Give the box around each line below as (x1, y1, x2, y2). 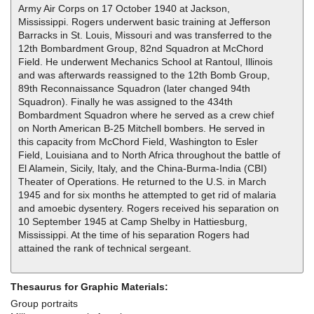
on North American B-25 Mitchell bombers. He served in (18, 123, 265, 135)
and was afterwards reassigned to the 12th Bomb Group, (18, 69, 270, 81)
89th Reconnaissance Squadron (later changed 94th (18, 83, 250, 95)
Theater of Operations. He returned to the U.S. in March (18, 176, 266, 188)
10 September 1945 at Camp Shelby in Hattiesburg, (18, 216, 247, 228)
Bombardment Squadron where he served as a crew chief (18, 109, 274, 121)
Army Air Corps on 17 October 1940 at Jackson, (18, 3, 230, 15)
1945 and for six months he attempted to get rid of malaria (18, 189, 276, 201)
